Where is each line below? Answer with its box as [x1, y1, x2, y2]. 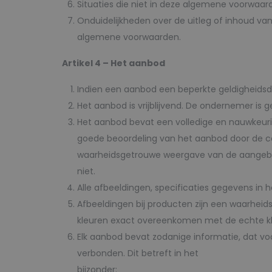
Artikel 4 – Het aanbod [62, 57, 165, 69]
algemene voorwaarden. [77, 31, 181, 43]
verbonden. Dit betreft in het [77, 247, 199, 259]
